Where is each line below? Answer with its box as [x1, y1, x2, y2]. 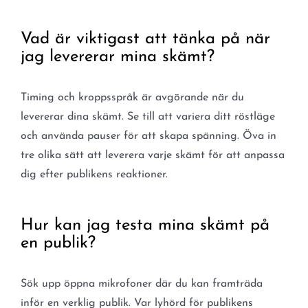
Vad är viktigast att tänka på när [20, 30, 270, 47]
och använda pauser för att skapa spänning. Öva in [20, 130, 276, 142]
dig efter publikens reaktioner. [20, 168, 168, 180]
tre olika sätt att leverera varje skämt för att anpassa [20, 149, 285, 161]
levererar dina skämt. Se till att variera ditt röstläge [20, 111, 275, 122]
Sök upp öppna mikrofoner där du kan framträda [20, 278, 263, 289]
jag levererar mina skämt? [20, 48, 214, 65]
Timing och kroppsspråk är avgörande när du [20, 91, 244, 103]
